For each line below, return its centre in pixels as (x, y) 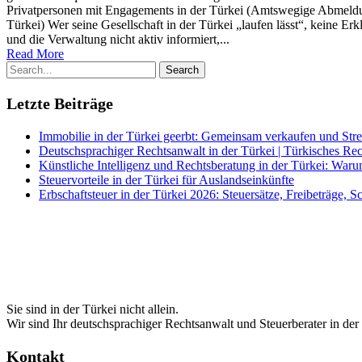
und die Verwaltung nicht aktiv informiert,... (118, 39)
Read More (35, 54)
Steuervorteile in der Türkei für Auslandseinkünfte (166, 180)
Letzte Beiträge (60, 103)
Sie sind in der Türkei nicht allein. (93, 309)
